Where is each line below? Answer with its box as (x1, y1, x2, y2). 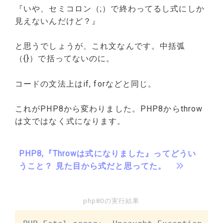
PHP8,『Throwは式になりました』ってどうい (19, 149, 196, 159)
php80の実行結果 (83, 197, 140, 205)
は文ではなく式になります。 (15, 116, 126, 126)
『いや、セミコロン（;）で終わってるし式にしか (15, 3, 205, 13)
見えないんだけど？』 (15, 16, 101, 26)
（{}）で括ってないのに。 (15, 54, 115, 64)
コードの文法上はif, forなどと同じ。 (15, 79, 157, 89)
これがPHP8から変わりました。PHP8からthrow (15, 104, 203, 114)
